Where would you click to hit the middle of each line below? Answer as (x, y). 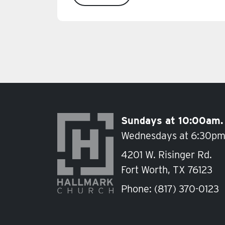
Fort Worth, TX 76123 (167, 170)
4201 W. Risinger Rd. (166, 155)
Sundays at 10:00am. (172, 121)
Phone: (138, 189)
